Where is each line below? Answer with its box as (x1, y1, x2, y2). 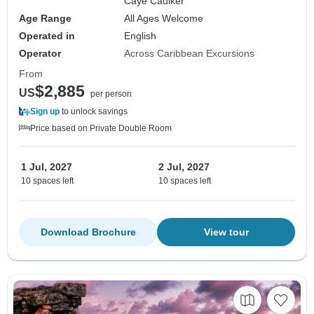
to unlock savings (60, 107, 128, 117)
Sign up (30, 107, 60, 117)
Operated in (19, 30, 75, 42)
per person (90, 89, 132, 100)
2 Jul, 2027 (158, 161, 210, 173)
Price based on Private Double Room (30, 123, 172, 134)
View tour (203, 226, 249, 238)
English (124, 30, 157, 42)
